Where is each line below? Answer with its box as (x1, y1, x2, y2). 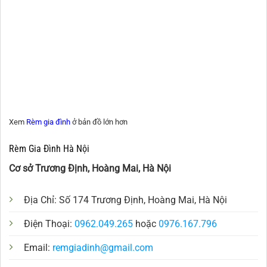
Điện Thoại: (24, 218, 74, 229)
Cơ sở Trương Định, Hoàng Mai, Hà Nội (9, 163, 171, 175)
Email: (24, 241, 52, 253)
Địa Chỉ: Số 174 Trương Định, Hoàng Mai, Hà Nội (24, 194, 227, 206)
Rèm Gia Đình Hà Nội (9, 143, 89, 155)
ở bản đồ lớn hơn (70, 117, 128, 127)
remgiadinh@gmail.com (52, 241, 153, 253)
